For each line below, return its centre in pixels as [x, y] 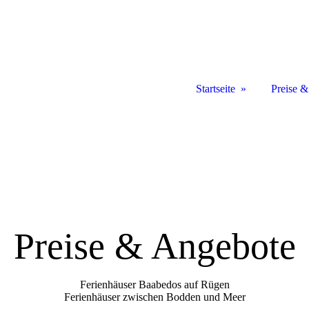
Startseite [216, 88]
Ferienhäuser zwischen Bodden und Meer [154, 297]
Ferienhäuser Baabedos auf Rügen [154, 285]
